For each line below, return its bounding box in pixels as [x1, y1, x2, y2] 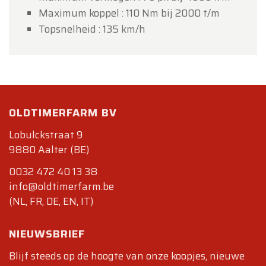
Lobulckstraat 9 [9, 127, 83, 142]
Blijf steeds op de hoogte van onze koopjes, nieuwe [9, 248, 245, 264]
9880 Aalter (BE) [9, 142, 89, 157]
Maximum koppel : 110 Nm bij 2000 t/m [39, 5, 220, 21]
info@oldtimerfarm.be [9, 179, 114, 194]
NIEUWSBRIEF [9, 226, 85, 242]
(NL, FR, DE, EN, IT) [9, 194, 93, 209]
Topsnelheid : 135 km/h [39, 21, 145, 37]
